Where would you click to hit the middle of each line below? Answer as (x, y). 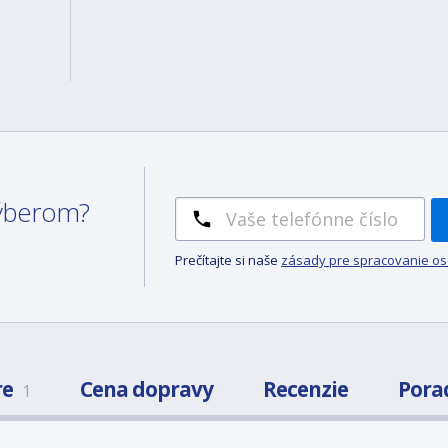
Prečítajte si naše (228, 260)
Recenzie (305, 389)
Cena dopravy (146, 389)
